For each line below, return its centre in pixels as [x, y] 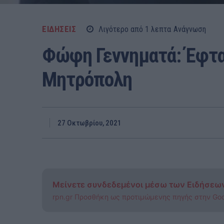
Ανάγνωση [190, 29]
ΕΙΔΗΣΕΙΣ [59, 29]
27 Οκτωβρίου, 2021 [89, 123]
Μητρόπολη [87, 80]
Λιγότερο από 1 [124, 29]
